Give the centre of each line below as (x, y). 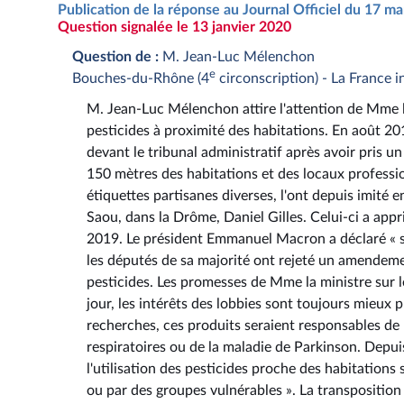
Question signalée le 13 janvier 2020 (174, 27)
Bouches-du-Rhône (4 (141, 78)
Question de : (115, 56)
